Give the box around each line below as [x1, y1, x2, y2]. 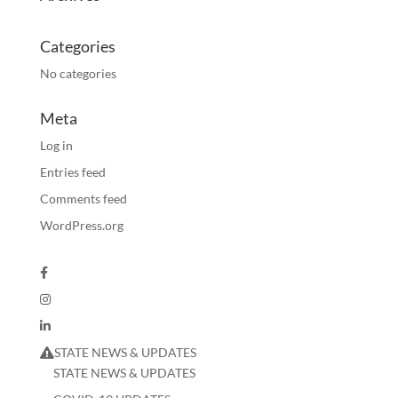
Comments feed [39, 191, 127, 206]
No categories [39, 66, 116, 81]
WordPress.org [39, 218, 123, 233]
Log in [39, 138, 73, 153]
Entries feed [39, 164, 106, 179]
